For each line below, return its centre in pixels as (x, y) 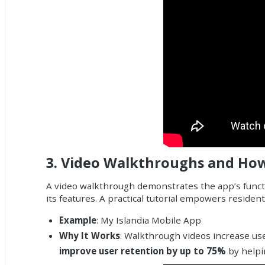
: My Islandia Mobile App (148, 220)
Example (77, 220)
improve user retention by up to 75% (142, 251)
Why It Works (89, 236)
